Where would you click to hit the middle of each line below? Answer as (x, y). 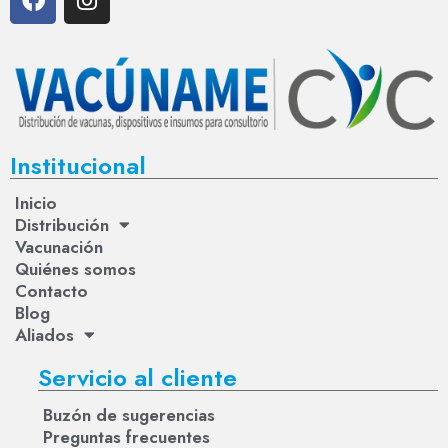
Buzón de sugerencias (129, 414)
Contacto (51, 290)
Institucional (78, 165)
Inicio (36, 202)
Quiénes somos (75, 268)
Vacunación (59, 246)
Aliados (44, 334)
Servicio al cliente (137, 377)
